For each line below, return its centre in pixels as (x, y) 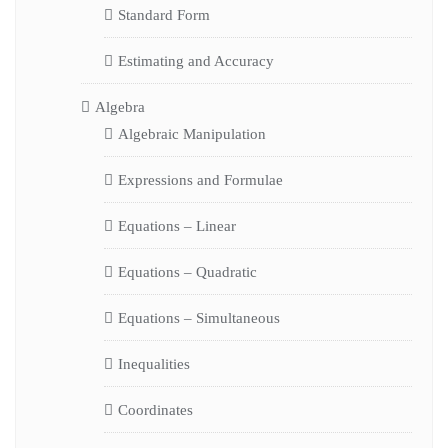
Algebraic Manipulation (191, 133)
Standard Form (163, 14)
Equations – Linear (176, 225)
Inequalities (153, 363)
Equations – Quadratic (187, 271)
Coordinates (155, 409)
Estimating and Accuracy (195, 60)
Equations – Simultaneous (198, 317)
